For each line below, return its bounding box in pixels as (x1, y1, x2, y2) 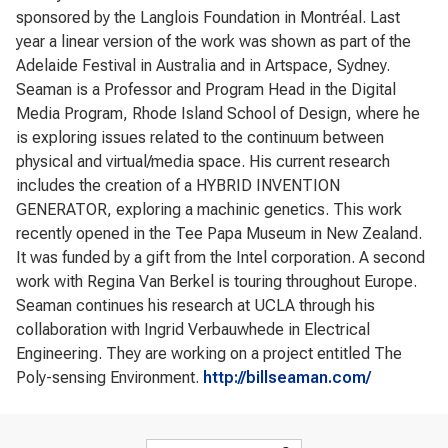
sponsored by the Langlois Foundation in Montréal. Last (16, 8, 400, 27)
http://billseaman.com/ (203, 368, 371, 387)
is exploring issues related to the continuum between (16, 128, 384, 147)
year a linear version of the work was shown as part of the (16, 32, 411, 51)
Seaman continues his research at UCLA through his (16, 296, 375, 315)
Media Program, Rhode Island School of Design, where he (16, 104, 420, 123)
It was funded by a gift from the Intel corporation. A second (16, 248, 425, 267)
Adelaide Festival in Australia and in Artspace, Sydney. (16, 56, 390, 75)
